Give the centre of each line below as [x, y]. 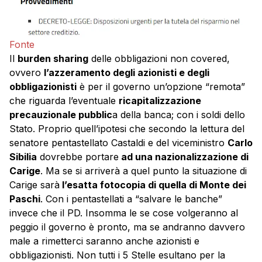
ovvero [27, 73]
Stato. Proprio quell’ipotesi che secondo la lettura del [127, 129]
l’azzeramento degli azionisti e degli [127, 73]
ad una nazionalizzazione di [184, 157]
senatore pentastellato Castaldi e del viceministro [118, 143]
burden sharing [53, 59]
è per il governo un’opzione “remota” [161, 87]
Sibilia [23, 157]
